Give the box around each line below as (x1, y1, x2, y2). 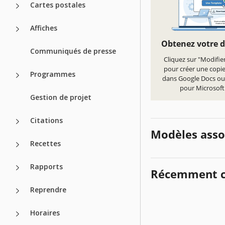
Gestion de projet (30, 92, 91, 102)
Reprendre (30, 184, 66, 194)
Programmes (30, 69, 75, 79)
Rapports (30, 161, 63, 171)
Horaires (30, 207, 60, 217)
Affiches (30, 23, 57, 33)
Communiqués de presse (30, 46, 116, 56)
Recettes (30, 138, 61, 148)
